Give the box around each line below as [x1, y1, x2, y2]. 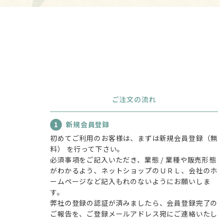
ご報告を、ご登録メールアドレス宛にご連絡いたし [50, 208, 218, 219]
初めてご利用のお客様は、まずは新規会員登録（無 [50, 133, 218, 143]
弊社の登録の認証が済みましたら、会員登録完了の [50, 197, 218, 208]
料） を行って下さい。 [50, 143, 125, 154]
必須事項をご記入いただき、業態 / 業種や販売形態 [50, 154, 217, 165]
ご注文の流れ [112, 94, 156, 104]
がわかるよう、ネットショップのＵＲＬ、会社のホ [50, 165, 218, 175]
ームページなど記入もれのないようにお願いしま [50, 176, 211, 186]
